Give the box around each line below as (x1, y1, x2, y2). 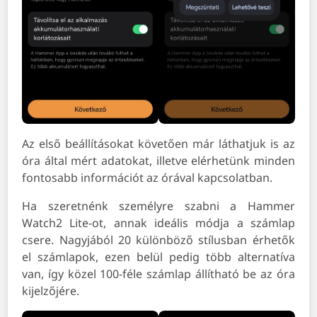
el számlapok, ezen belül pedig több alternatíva (22, 249, 295, 265)
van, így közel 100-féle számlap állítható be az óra (22, 266, 295, 282)
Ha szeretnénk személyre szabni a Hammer (22, 198, 295, 214)
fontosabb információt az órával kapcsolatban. (22, 170, 273, 186)
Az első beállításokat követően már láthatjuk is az (22, 136, 295, 152)
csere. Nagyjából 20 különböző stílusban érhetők (22, 232, 295, 248)
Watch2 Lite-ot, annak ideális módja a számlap (22, 215, 295, 231)
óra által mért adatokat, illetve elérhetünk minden (22, 153, 295, 169)
